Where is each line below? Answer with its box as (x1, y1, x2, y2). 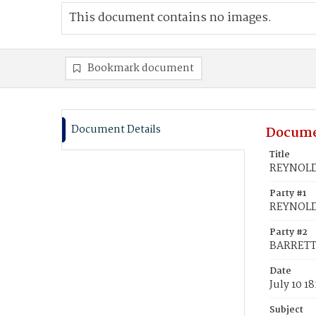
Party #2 (269, 225, 308, 240)
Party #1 (269, 186, 306, 201)
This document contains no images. (69, 8, 272, 28)
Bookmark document (87, 60, 194, 77)
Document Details (71, 121, 161, 138)
